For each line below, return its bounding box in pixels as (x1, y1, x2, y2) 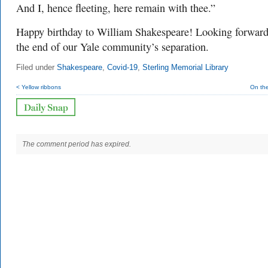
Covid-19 (107, 63, 138, 72)
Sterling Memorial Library (142, 63, 229, 72)
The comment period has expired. (22, 140, 131, 148)
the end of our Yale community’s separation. (16, 39, 209, 54)
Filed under (16, 63, 57, 72)
